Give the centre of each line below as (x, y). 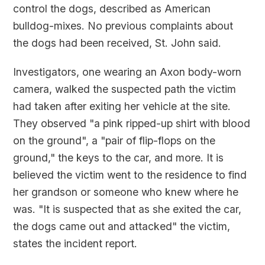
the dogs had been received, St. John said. (117, 43)
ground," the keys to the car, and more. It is (119, 158)
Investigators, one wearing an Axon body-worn (127, 72)
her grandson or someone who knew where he (126, 192)
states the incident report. (75, 244)
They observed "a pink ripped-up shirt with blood (132, 124)
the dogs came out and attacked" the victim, (122, 227)
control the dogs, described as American (112, 9)
